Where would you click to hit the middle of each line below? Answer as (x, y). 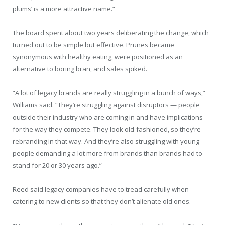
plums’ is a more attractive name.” (64, 9)
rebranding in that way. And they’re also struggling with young (106, 141)
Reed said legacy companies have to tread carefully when (101, 190)
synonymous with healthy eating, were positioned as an (98, 57)
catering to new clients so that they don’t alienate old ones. (102, 202)
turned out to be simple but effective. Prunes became (93, 45)
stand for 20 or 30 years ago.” (57, 165)
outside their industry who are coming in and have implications (108, 117)
